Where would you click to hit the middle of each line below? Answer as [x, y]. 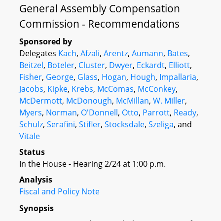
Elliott [179, 65]
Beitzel [31, 65]
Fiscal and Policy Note [59, 191]
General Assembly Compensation [100, 8]
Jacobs [31, 89]
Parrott [156, 112]
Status [32, 152]
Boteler [61, 65]
